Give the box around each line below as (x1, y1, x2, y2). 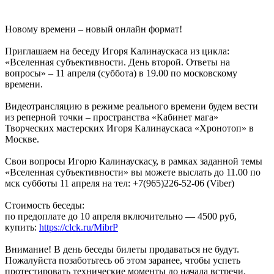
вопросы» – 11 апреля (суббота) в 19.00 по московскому (5, 68, 237, 79)
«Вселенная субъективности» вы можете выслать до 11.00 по (5, 167, 261, 178)
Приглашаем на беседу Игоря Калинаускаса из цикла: (5, 46, 229, 57)
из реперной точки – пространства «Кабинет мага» (5, 112, 218, 123)
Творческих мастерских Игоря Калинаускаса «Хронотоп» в (5, 123, 254, 134)
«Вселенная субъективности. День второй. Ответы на (5, 57, 230, 68)
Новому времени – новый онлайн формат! (5, 24, 182, 35)
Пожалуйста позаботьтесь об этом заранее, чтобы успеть (5, 255, 240, 266)
